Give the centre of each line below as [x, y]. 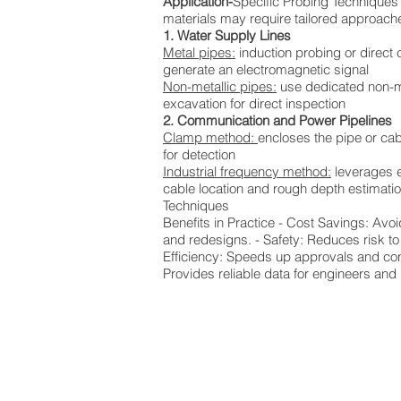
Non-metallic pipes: [220, 86]
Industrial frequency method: [247, 171]
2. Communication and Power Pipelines [279, 120]
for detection [201, 154]
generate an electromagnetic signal [268, 69]
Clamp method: [210, 137]
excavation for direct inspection [256, 103]
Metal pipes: [199, 52]
